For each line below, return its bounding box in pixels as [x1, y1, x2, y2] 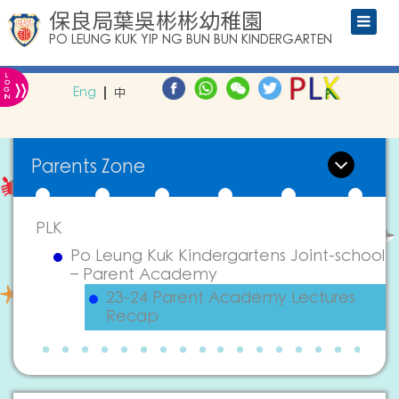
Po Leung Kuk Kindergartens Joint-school [70, 245, 385, 267]
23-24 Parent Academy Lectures [106, 287, 355, 309]
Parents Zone [31, 154, 145, 180]
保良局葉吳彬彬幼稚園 [49, 6, 263, 36]
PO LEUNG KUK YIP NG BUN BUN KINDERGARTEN [49, 31, 332, 49]
